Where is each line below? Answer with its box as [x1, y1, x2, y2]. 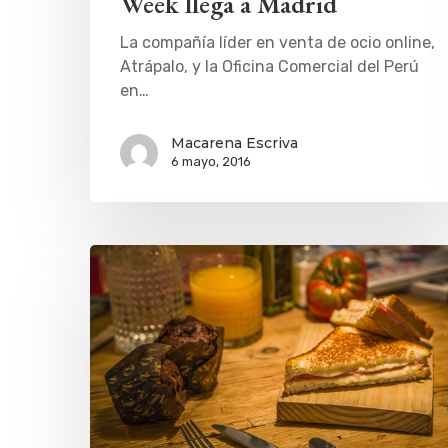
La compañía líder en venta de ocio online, [120, 33, 435, 53]
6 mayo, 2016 [171, 154, 251, 170]
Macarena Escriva [171, 134, 298, 153]
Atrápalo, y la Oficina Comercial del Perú [120, 57, 419, 77]
